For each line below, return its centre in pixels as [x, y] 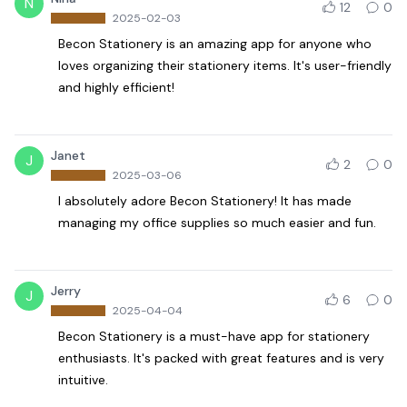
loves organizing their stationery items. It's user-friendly [225, 65]
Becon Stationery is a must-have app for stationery [214, 336]
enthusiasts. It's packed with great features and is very [221, 357]
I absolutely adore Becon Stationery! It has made [205, 200]
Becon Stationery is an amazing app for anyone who [215, 43]
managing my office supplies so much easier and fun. [217, 222]
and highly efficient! [116, 87]
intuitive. [83, 379]
